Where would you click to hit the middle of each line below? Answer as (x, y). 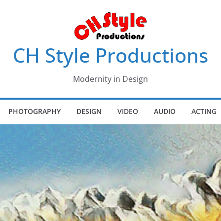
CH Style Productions (110, 55)
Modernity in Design (110, 79)
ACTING (204, 111)
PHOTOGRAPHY (34, 111)
